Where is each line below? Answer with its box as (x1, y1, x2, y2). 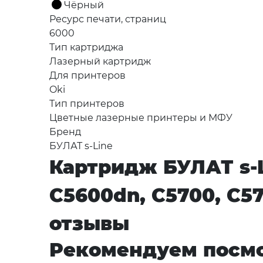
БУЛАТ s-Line (49, 140, 113, 152)
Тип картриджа (49, 42, 123, 53)
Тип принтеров (49, 98, 124, 110)
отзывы (49, 212, 129, 235)
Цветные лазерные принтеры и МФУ (49, 112, 232, 124)
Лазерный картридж (49, 56, 151, 68)
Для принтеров (49, 70, 126, 82)
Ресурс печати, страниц (49, 14, 166, 25)
